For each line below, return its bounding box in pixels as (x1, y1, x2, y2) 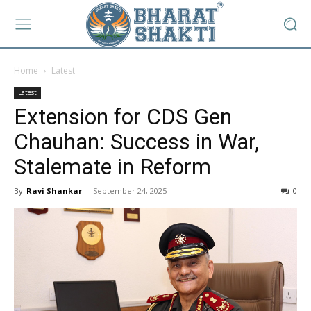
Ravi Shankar (26, 185, 82, 196)
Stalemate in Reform (14, 153, 211, 180)
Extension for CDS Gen (14, 103, 232, 130)
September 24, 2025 (93, 185, 167, 196)
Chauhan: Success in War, (14, 128, 259, 155)
